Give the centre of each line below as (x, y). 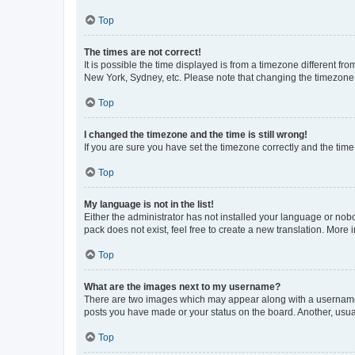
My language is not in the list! (149, 204)
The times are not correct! (143, 52)
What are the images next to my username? (182, 286)
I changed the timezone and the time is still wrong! (196, 134)
